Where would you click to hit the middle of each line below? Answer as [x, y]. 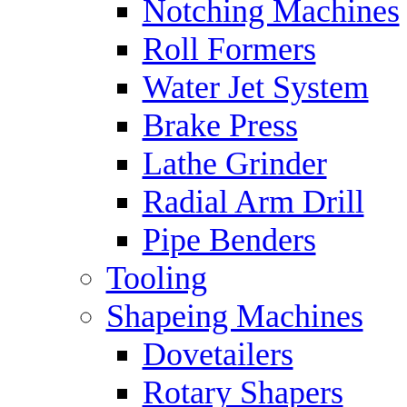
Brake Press [220, 125]
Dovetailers [218, 354]
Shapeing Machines [234, 316]
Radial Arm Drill [253, 202]
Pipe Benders [229, 240]
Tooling [156, 278]
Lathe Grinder [234, 164]
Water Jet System [255, 87]
